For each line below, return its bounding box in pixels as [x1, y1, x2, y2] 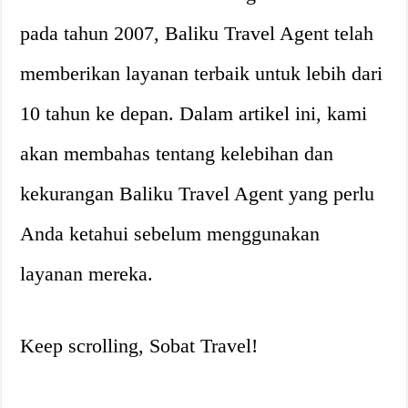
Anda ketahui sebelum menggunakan [20, 222, 321, 245]
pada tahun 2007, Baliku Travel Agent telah [20, 22, 374, 45]
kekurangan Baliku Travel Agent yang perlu [20, 182, 375, 205]
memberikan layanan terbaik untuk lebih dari [20, 62, 383, 85]
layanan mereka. [20, 262, 154, 285]
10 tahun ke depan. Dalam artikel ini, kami [20, 102, 368, 125]
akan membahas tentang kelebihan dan [20, 142, 334, 165]
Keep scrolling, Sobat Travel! [20, 334, 259, 357]
